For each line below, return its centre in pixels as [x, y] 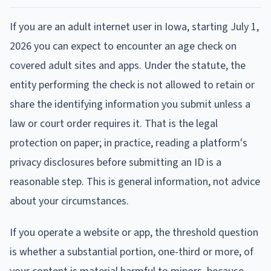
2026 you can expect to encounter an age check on [123, 46]
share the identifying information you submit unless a [130, 104]
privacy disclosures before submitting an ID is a [116, 162]
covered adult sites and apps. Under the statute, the [128, 65]
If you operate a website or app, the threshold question [134, 232]
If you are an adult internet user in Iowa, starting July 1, [134, 27]
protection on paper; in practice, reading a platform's [129, 143]
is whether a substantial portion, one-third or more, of [132, 252]
